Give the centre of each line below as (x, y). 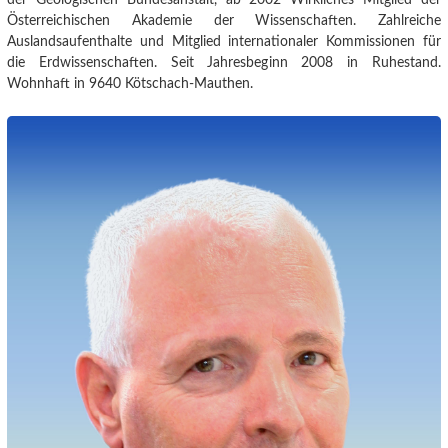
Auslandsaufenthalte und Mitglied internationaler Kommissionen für (224, 42)
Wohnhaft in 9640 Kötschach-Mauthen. (130, 84)
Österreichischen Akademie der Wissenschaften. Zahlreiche (224, 21)
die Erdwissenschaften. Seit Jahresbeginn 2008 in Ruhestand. (224, 63)
